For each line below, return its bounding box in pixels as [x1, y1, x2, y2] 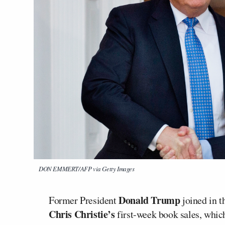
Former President [49, 193, 119, 207]
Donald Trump [119, 192, 180, 207]
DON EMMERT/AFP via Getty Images [39, 164, 135, 173]
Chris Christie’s [49, 206, 115, 221]
